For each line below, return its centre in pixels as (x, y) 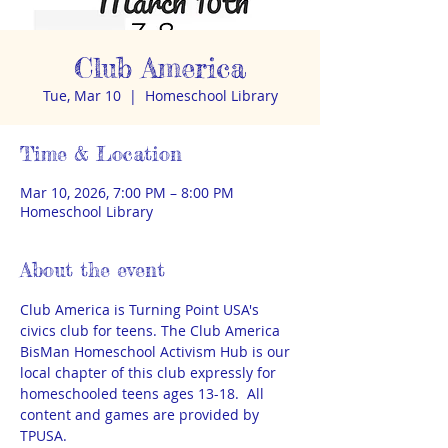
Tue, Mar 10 (81, 95)
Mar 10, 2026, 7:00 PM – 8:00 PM (127, 192)
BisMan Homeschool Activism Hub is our (157, 351)
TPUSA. (43, 435)
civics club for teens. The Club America (152, 330)
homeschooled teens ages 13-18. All (144, 393)
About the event (92, 269)
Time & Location (101, 153)
